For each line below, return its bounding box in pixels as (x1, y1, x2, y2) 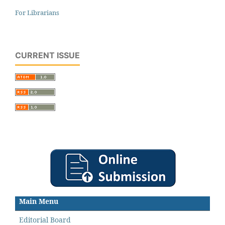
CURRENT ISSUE (15, 50, 80, 60)
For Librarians (15, 8, 59, 17)
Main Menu (19, 196, 58, 206)
